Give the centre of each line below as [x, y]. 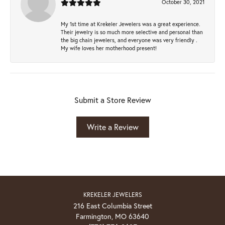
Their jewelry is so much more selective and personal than [132, 32]
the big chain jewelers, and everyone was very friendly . [129, 40]
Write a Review [113, 127]
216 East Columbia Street [113, 205]
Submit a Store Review [113, 100]
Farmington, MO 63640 [113, 216]
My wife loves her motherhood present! [109, 48]
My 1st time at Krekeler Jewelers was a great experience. [131, 24]
